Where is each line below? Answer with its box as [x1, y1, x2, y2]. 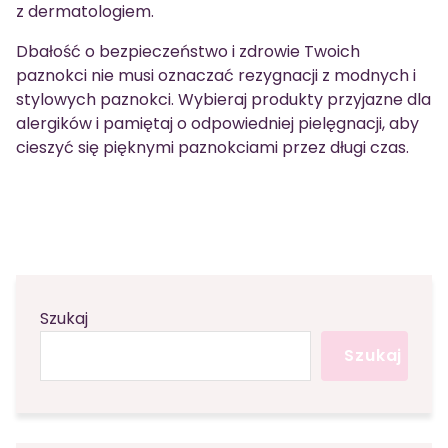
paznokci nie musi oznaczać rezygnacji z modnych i [16, 64, 416, 87]
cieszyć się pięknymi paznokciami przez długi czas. [16, 136, 409, 159]
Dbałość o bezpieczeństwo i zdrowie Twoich [16, 40, 360, 63]
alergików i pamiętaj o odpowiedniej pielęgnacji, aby [16, 112, 419, 135]
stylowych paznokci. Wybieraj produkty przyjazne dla [16, 88, 431, 111]
